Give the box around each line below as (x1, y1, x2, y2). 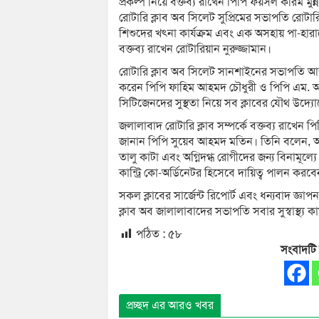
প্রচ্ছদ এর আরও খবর (126, 298, 214, 313)
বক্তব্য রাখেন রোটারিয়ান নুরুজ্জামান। (119, 42, 271, 57)
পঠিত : (136, 227, 165, 242)
